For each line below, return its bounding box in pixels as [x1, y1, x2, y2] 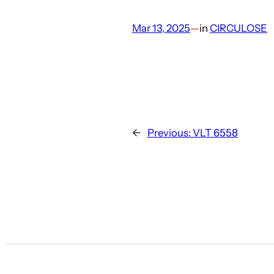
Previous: [147, 126, 193, 139]
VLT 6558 [193, 126, 238, 139]
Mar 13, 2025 [132, 22, 190, 35]
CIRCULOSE [210, 22, 267, 35]
